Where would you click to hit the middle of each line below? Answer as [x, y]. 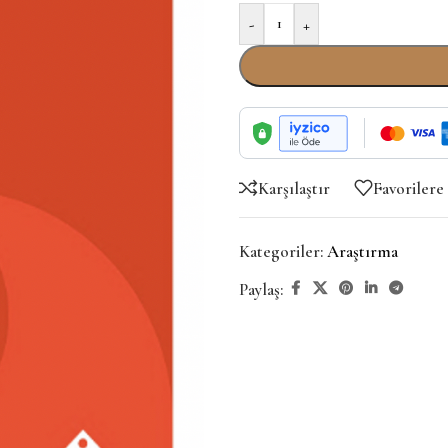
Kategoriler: [281, 251]
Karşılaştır [294, 188]
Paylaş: [261, 289]
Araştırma [362, 251]
